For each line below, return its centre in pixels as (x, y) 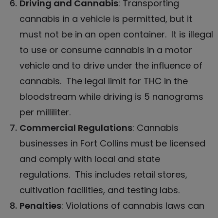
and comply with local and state (90, 159)
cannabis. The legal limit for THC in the (104, 81)
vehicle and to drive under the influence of (111, 65)
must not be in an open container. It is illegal (116, 34)
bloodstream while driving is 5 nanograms (111, 96)
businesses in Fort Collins (74, 143)
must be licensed (167, 143)
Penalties (40, 205)
